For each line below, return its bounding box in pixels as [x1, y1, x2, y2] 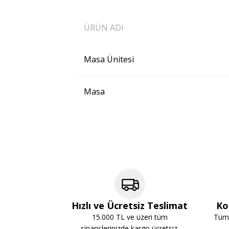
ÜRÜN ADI [84, 22, 124, 34]
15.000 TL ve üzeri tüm [91, 212, 168, 222]
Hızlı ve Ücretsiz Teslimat [72, 199, 188, 212]
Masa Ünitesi [84, 54, 134, 65]
